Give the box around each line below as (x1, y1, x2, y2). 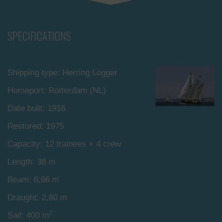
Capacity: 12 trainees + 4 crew (7, 139, 121, 149)
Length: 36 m (7, 157, 55, 166)
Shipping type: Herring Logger (7, 68, 117, 77)
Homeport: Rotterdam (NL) (7, 86, 106, 95)
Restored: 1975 (7, 121, 64, 131)
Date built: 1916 (7, 104, 65, 113)
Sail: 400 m (7, 211, 49, 220)
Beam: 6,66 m (7, 175, 59, 184)
